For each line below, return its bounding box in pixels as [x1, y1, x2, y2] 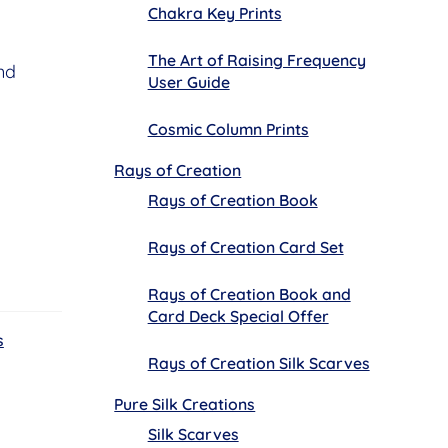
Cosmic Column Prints [147, 119, 309, 140]
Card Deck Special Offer [147, 306, 329, 327]
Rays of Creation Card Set [147, 237, 344, 258]
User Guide [147, 71, 230, 92]
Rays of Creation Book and [147, 284, 351, 305]
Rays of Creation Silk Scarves [147, 353, 370, 374]
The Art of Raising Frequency [147, 49, 366, 70]
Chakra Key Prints [147, 2, 282, 23]
